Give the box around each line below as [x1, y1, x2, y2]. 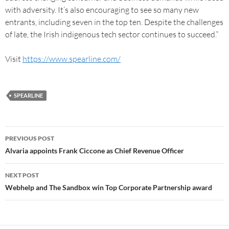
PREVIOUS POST [5, 134, 54, 142]
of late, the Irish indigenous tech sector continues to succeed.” [5, 29, 218, 39]
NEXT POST [5, 171, 39, 179]
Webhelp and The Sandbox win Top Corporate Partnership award [5, 183, 212, 192]
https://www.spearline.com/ [22, 54, 121, 64]
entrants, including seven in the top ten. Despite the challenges [5, 17, 223, 27]
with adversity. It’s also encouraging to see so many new [5, 5, 199, 15]
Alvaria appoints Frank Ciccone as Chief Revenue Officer [5, 146, 184, 155]
